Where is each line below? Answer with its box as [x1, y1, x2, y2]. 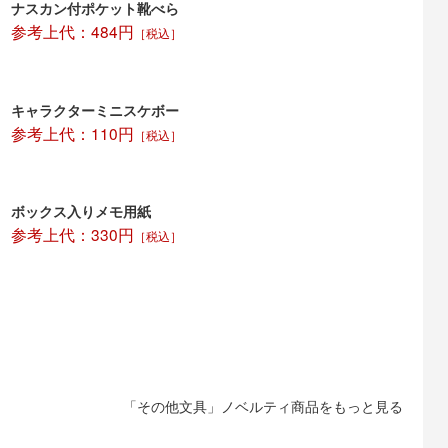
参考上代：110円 [10, 121, 134, 144]
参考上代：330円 [10, 223, 134, 246]
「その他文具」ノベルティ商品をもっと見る [123, 396, 404, 417]
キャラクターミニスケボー [10, 99, 179, 120]
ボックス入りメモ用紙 [10, 201, 151, 222]
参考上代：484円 [10, 20, 134, 43]
